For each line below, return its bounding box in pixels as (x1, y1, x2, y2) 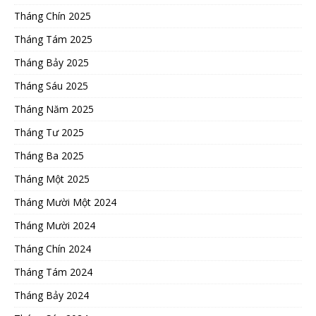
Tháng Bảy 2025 (14, 55, 89, 69)
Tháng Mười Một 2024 (14, 195, 116, 209)
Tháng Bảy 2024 (14, 288, 89, 302)
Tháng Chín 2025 (14, 8, 91, 23)
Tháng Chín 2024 (14, 241, 91, 255)
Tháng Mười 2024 (14, 218, 95, 232)
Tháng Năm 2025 (14, 102, 94, 116)
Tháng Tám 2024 (14, 265, 92, 279)
